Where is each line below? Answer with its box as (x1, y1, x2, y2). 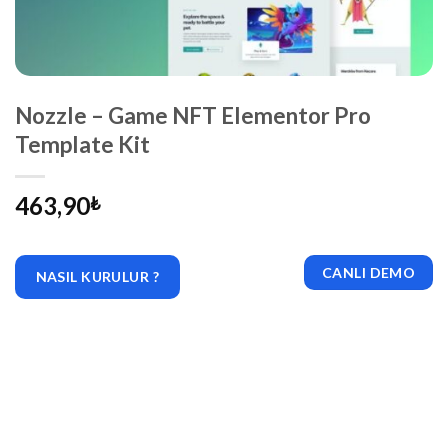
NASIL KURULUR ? (35, 267, 159, 285)
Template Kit (15, 130, 150, 158)
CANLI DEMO (322, 263, 416, 281)
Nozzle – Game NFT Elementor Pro (15, 101, 371, 129)
